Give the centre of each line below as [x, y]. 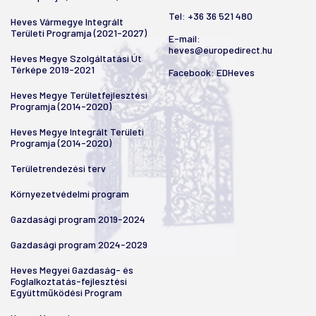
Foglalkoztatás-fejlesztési [69, 281]
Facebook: [193, 72]
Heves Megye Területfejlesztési [79, 95]
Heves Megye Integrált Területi [77, 132]
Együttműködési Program [66, 292]
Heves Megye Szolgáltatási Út [76, 58]
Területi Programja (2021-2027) [79, 33]
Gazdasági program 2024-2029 [79, 244]
